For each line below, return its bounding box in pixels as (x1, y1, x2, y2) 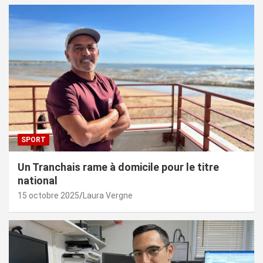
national (18, 174, 58, 187)
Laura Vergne (83, 191, 133, 201)
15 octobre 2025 (18, 191, 79, 201)
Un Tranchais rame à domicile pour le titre (18, 161, 219, 174)
